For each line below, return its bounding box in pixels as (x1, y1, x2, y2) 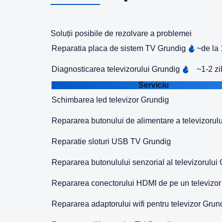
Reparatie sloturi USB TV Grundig (52, 137, 171, 146)
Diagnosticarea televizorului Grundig (52, 65, 182, 73)
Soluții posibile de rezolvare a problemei (51, 29, 192, 38)
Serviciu (138, 81, 169, 89)
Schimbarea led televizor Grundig (52, 96, 169, 104)
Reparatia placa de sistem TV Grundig (52, 44, 188, 53)
